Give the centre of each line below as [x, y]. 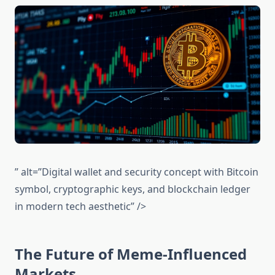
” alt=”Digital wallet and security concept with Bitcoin [137, 172]
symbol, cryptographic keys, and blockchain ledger [133, 189]
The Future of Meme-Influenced [131, 254]
